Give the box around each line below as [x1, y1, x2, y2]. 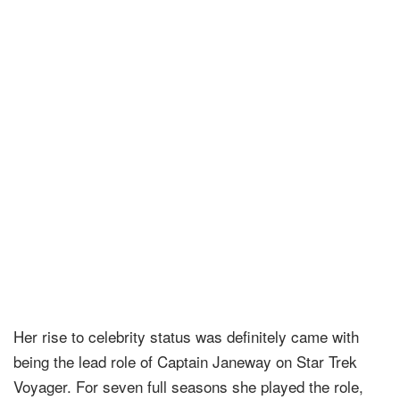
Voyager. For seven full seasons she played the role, [13, 374, 363, 397]
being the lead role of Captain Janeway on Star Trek [13, 349, 357, 372]
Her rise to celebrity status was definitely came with [13, 324, 359, 347]
